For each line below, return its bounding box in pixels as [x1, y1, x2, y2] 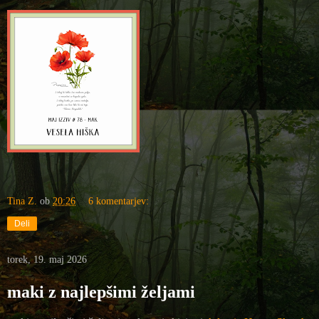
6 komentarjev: [88, 195, 150, 207]
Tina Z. [7, 195, 37, 207]
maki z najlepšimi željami [7, 283, 195, 302]
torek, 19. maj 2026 [7, 254, 87, 266]
